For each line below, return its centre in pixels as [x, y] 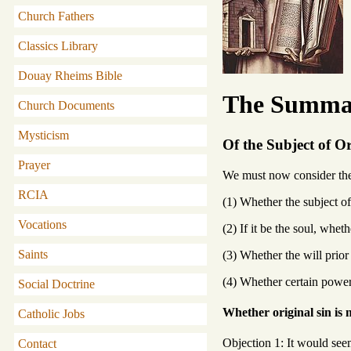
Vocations [42, 224]
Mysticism [43, 135]
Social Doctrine [56, 284]
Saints [33, 254]
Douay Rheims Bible [70, 76]
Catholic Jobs [51, 314]
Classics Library [58, 46]
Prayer [34, 165]
